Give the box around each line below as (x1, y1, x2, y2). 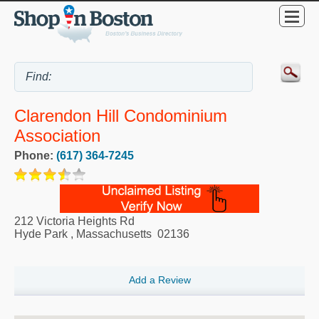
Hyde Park (14, 227, 68, 240)
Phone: (14, 149, 56, 162)
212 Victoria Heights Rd (14, 214, 135, 227)
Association (14, 126, 100, 146)
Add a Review (128, 274, 191, 286)
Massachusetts (76, 227, 152, 240)
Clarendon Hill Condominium (14, 106, 227, 126)
